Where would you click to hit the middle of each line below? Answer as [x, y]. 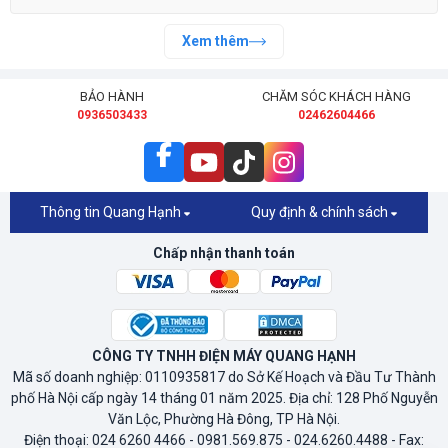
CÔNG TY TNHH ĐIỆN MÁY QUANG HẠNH [224, 356]
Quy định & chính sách [320, 212]
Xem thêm [215, 41]
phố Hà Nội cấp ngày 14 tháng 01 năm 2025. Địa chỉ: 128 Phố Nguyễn [224, 398]
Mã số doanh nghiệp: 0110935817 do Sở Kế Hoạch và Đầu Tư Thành [224, 377]
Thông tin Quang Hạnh [111, 212]
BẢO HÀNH [112, 96]
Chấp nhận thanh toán [224, 253]
